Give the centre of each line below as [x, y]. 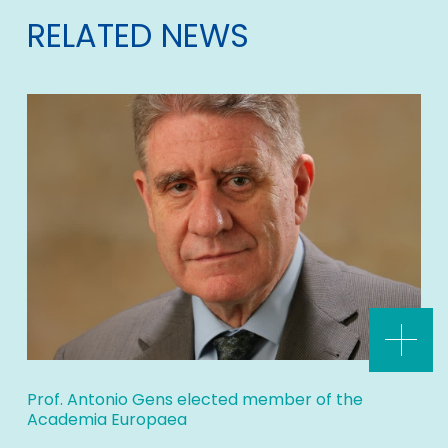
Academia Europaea [106, 420]
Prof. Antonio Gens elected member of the [194, 400]
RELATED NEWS [137, 36]
